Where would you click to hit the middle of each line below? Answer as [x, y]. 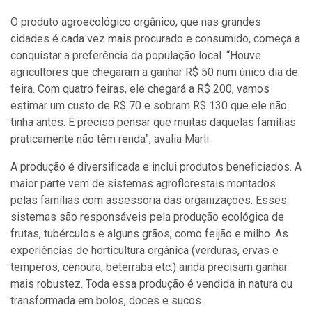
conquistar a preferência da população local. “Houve [136, 55]
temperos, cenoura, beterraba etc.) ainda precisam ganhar [149, 267]
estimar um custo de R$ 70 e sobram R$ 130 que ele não [149, 106]
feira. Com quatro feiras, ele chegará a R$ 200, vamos [140, 89]
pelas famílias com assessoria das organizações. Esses [149, 200]
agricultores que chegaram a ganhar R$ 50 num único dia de [154, 72]
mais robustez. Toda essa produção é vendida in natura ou [151, 284]
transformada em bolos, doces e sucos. [107, 301]
